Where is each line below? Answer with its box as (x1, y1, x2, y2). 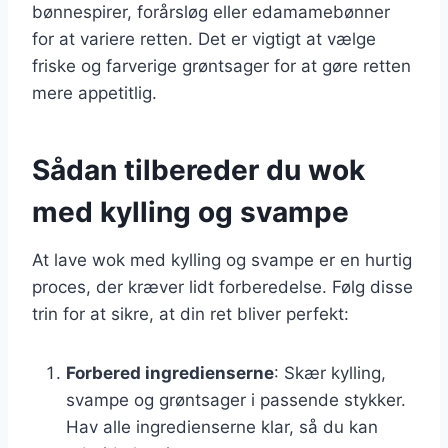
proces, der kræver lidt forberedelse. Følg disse (32, 276, 413, 297)
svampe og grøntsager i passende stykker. (66, 389, 406, 410)
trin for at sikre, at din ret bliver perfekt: (32, 303, 349, 324)
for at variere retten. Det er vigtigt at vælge (32, 28, 376, 49)
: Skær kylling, (274, 362, 386, 383)
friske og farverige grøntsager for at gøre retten (32, 55, 411, 76)
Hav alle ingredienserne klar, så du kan (66, 416, 378, 437)
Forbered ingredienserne (66, 362, 274, 383)
